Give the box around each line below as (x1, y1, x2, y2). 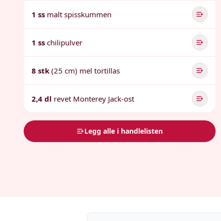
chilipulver (47, 37, 82, 47)
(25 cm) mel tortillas (51, 66, 120, 75)
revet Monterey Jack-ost (54, 94, 134, 104)
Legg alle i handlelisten (84, 126, 163, 136)
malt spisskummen (47, 9, 111, 19)
